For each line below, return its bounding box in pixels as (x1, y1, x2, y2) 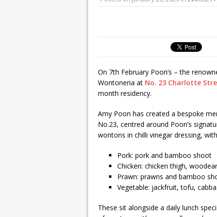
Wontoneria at (98, 78, 145, 87)
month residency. (98, 89, 152, 98)
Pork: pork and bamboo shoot (117, 151, 212, 160)
